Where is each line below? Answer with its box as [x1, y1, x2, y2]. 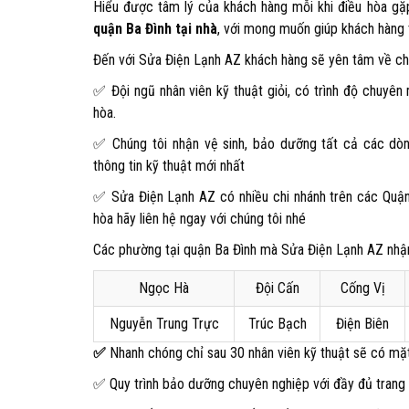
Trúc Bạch [247, 315, 307, 332]
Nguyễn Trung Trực [109, 315, 219, 332]
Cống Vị [340, 279, 385, 297]
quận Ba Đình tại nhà [93, 20, 217, 37]
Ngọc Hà [139, 279, 189, 297]
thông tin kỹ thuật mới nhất [93, 157, 245, 174]
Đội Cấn [255, 279, 299, 297]
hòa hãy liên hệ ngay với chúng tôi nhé [93, 210, 306, 227]
